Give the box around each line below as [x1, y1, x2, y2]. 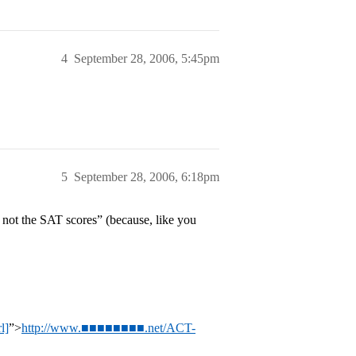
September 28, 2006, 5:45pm [74, 52, 219, 65]
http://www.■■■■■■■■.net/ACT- [21, 321, 195, 335]
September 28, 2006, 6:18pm [74, 170, 219, 184]
